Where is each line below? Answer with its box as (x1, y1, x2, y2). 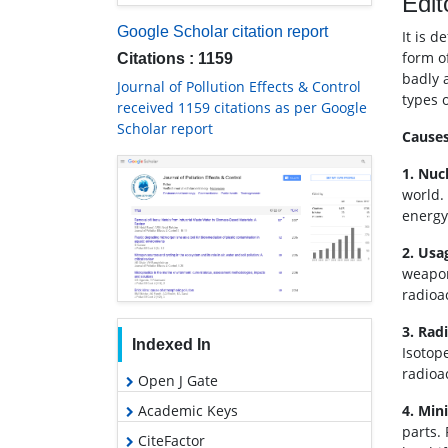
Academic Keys (134, 400, 238, 420)
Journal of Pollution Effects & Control (117, 77, 361, 97)
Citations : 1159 (117, 50, 233, 68)
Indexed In (131, 335, 211, 353)
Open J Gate (134, 370, 218, 390)
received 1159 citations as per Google (117, 98, 367, 118)
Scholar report (117, 119, 213, 139)
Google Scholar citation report (117, 23, 328, 41)
